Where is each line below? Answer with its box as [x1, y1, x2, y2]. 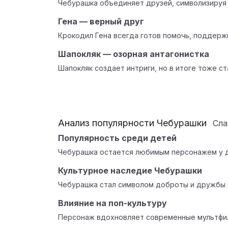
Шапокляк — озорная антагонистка [58, 49, 209, 59]
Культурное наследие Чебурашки [58, 165, 202, 176]
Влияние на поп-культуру [58, 198, 167, 208]
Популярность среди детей [58, 133, 177, 143]
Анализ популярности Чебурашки [58, 118, 207, 128]
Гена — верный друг [58, 16, 144, 26]
